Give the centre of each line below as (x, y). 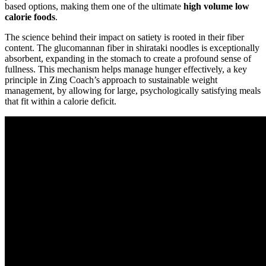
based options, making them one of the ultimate (94, 7)
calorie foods (30, 17)
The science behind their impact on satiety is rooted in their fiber (124, 37)
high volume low (216, 7)
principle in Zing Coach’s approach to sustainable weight (111, 80)
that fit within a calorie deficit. (61, 102)
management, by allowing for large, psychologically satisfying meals (133, 91)
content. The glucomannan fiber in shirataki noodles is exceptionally (132, 48)
